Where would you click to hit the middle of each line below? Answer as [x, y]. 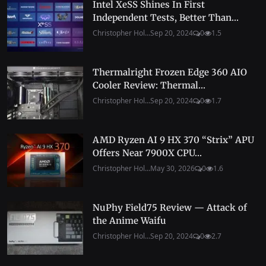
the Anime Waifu [129, 220]
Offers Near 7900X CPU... [147, 153]
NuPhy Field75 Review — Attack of [170, 207]
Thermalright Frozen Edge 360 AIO [170, 72]
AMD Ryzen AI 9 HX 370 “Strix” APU [173, 140]
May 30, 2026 [172, 168]
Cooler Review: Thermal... [149, 85]
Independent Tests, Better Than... [166, 17]
